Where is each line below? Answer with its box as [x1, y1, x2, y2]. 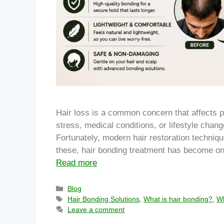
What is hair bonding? [143, 195, 213, 203]
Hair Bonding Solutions [67, 195, 140, 203]
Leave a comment [67, 205, 125, 214]
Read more [56, 158, 97, 168]
